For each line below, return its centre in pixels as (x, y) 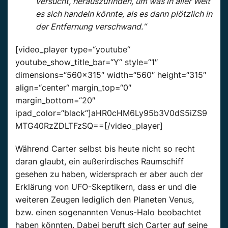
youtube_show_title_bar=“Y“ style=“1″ (87, 62)
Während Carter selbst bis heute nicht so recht (105, 149)
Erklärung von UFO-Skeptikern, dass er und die (106, 187)
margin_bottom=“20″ (55, 101)
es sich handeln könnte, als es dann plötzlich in (124, 14)
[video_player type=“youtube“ (73, 50)
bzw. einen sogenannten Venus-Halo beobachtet (108, 212)
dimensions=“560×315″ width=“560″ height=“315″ (111, 75)
